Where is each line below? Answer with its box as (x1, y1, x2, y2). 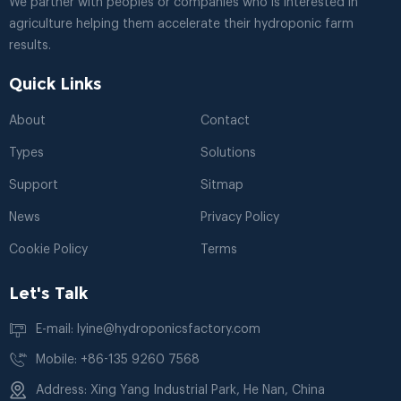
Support (9, 179, 58, 192)
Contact (200, 115, 250, 128)
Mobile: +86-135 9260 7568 (36, 354, 200, 367)
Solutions (200, 147, 256, 160)
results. (9, 39, 51, 53)
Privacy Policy (200, 211, 279, 225)
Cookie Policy (9, 243, 88, 257)
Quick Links (9, 74, 102, 95)
